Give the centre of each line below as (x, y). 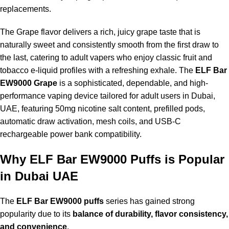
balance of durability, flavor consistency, (150, 214)
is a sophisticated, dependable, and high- (133, 83)
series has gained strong (149, 201)
